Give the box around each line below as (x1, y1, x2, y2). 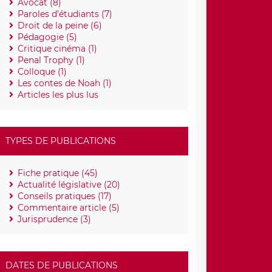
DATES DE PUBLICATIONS (5, 259, 118, 271)
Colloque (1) (18, 66, 67, 77)
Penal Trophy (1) (18, 54, 86, 66)
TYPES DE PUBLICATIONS (5, 135, 117, 146)
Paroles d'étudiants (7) (18, 8, 113, 19)
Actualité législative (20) (18, 178, 121, 190)
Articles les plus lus (18, 89, 99, 100)
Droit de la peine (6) (18, 19, 103, 31)
